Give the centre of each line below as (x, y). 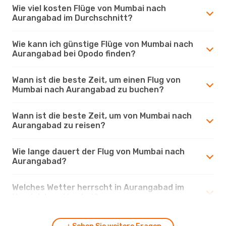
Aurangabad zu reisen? (59, 125)
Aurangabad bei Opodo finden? (74, 53)
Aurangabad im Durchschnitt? (72, 18)
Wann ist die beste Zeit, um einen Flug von (96, 80)
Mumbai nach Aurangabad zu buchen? (88, 89)
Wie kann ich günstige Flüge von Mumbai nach (103, 44)
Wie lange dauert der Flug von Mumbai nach (98, 151)
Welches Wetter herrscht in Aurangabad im (98, 187)
